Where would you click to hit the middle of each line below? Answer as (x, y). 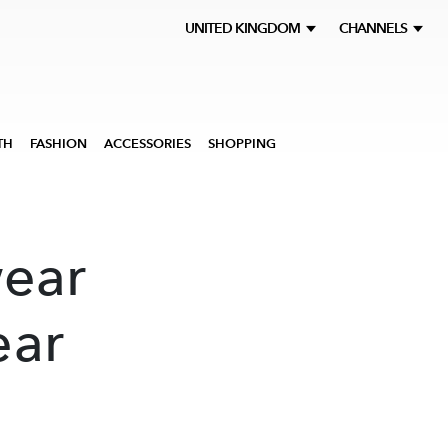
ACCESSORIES (147, 143)
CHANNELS (374, 28)
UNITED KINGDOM (245, 28)
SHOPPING (242, 143)
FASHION (58, 143)
